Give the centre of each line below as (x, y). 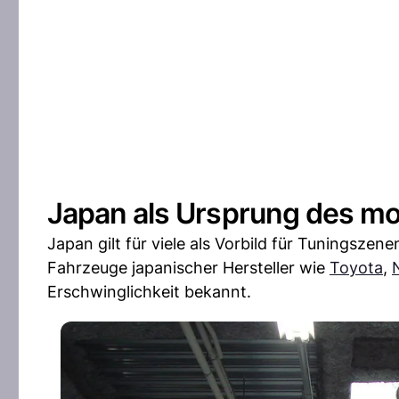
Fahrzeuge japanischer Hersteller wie (188, 268)
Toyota (356, 268)
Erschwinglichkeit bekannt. (149, 292)
